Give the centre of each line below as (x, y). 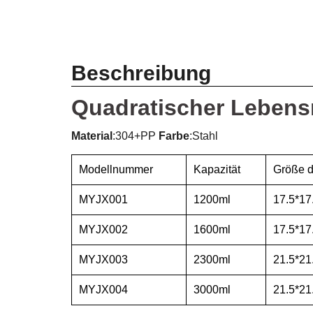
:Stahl (204, 136)
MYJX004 (103, 290)
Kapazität (217, 170)
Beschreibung (141, 73)
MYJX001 (103, 200)
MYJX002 (103, 230)
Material (92, 136)
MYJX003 (103, 260)
